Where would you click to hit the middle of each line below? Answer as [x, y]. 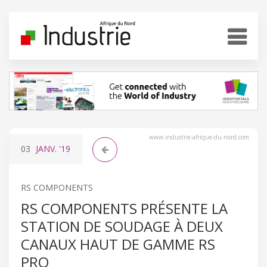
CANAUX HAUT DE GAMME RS [118, 244]
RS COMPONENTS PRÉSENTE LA [124, 208]
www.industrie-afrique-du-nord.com [199, 137]
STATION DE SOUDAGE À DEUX [122, 226]
